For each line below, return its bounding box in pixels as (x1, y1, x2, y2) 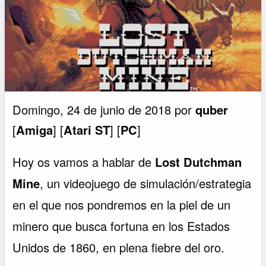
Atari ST (64, 121, 110, 138)
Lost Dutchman (155, 153, 242, 170)
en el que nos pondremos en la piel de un (12, 195, 231, 213)
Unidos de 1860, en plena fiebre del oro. (12, 238, 225, 256)
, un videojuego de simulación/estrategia (40, 174, 252, 192)
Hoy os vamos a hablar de (12, 153, 156, 170)
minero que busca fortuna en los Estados (12, 217, 230, 235)
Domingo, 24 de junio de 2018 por (12, 100, 196, 118)
